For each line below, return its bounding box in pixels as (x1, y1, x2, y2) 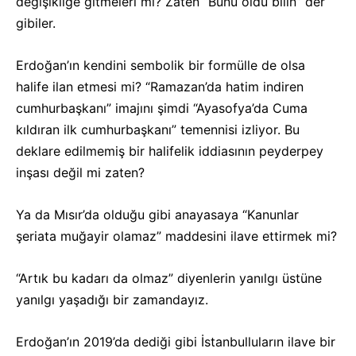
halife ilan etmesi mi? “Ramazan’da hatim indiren (16, 79, 304, 95)
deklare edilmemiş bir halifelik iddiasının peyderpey (16, 143, 323, 159)
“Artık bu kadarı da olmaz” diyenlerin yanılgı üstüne (16, 270, 322, 286)
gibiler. (16, 15, 56, 31)
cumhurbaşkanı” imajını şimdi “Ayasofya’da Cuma (16, 100, 308, 116)
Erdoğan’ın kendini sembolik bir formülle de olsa (16, 57, 305, 73)
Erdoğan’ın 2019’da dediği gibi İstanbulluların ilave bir (16, 334, 335, 350)
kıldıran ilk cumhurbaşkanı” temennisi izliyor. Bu (16, 122, 300, 137)
